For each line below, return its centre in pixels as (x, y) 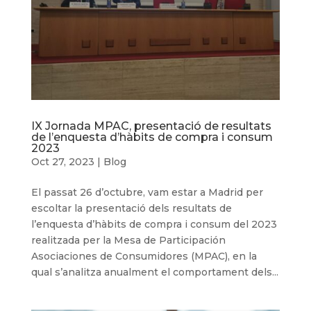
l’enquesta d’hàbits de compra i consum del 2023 (154, 225)
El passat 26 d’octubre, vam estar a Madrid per (147, 193)
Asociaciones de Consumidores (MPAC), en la (144, 257)
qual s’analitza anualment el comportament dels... (154, 272)
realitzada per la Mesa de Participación (128, 241)
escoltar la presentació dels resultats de (131, 209)
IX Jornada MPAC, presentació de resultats (151, 126)
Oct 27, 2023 (62, 162)
